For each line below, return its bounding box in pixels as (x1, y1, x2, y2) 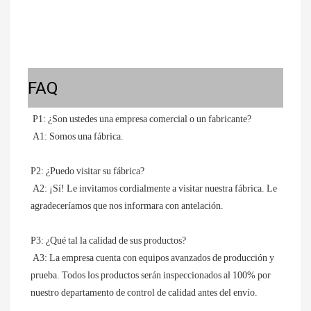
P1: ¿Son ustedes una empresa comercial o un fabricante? (33, 113, 251, 125)
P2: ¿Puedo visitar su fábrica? (31, 165, 144, 177)
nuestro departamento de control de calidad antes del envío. (31, 287, 258, 299)
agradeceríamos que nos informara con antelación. (31, 200, 224, 212)
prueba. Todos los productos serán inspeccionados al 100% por (31, 269, 271, 281)
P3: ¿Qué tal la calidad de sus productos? (31, 235, 186, 246)
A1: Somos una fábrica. (33, 131, 124, 142)
